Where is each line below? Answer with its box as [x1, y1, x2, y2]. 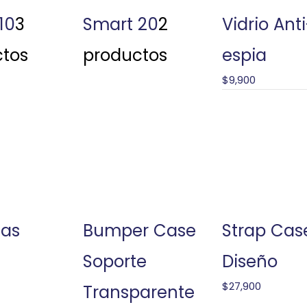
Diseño [221, 249, 278, 273]
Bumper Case [82, 218, 196, 243]
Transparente [82, 280, 195, 304]
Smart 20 [82, 12, 158, 36]
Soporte [82, 249, 147, 273]
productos [82, 42, 167, 67]
